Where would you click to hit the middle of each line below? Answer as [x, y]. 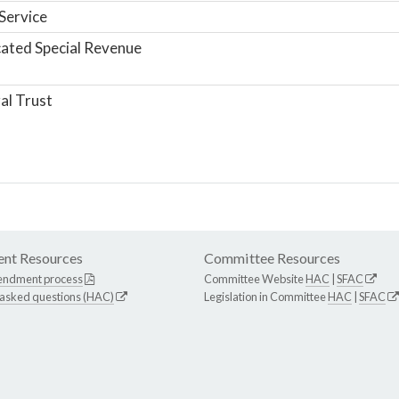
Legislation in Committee [266, 296]
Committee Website [255, 278]
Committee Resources [272, 257]
